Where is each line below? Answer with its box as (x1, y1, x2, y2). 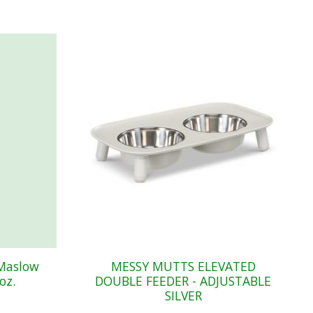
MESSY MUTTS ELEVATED (110, 258, 256, 275)
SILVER (164, 287, 202, 305)
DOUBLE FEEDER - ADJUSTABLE (95, 272, 272, 290)
